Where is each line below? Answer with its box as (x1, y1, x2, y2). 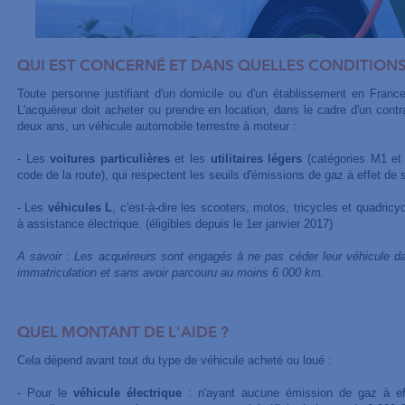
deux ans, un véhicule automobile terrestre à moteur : (16, 119, 297, 133)
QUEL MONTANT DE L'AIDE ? (16, 325, 229, 341)
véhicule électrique (72, 386, 182, 400)
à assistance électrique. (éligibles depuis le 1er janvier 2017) (16, 217, 333, 231)
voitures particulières (50, 152, 170, 165)
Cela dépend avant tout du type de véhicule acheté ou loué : (16, 353, 332, 367)
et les (169, 152, 211, 165)
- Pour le (16, 386, 73, 400)
